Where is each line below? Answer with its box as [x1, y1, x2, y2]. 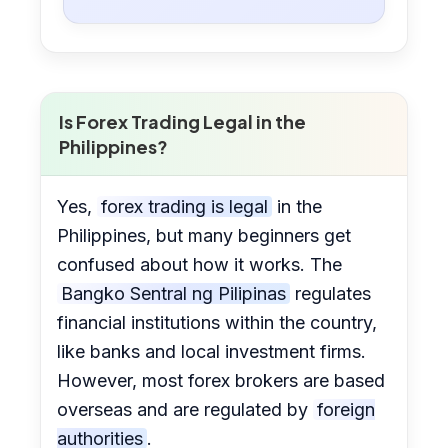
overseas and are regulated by [57, 399, 314, 421]
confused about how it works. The [57, 254, 343, 276]
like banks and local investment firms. [57, 341, 367, 363]
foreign [317, 399, 376, 421]
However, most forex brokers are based [57, 370, 386, 392]
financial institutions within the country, [57, 312, 378, 334]
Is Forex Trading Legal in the [59, 110, 307, 134]
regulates [290, 283, 372, 305]
